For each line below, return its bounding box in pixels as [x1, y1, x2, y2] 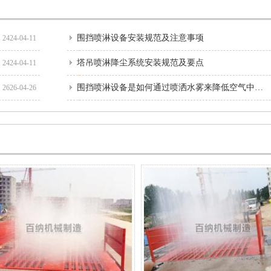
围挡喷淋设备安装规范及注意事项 [77, 33, 204, 42]
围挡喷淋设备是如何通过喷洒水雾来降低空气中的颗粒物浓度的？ [255, 83, 263, 92]
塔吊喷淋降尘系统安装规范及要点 [77, 58, 204, 67]
